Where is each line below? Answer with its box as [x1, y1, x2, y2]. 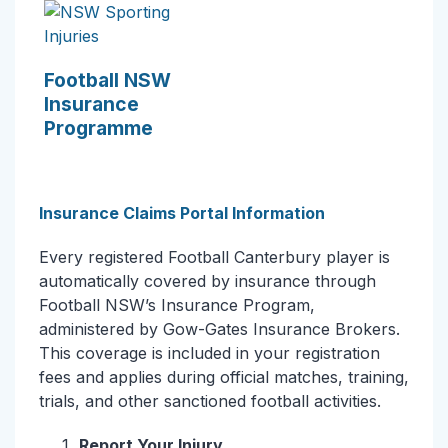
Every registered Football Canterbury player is [39, 247, 390, 267]
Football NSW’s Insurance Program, [39, 295, 315, 315]
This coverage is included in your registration [39, 343, 380, 363]
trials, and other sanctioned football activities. [39, 391, 381, 411]
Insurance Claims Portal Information [39, 203, 325, 223]
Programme [44, 116, 153, 140]
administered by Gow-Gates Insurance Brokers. [39, 319, 400, 339]
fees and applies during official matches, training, [39, 367, 409, 387]
